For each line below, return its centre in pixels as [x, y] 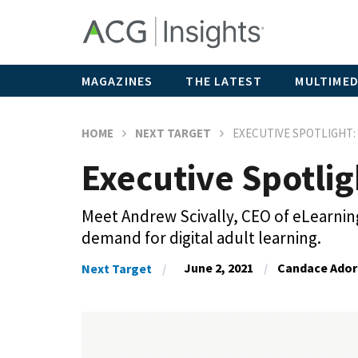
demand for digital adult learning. [201, 237]
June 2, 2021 [218, 268]
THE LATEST [224, 80]
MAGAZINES [117, 80]
